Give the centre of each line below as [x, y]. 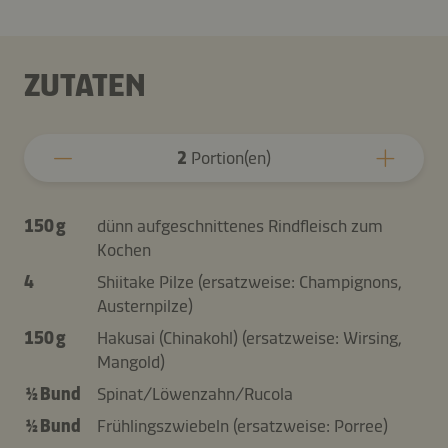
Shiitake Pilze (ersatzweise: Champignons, [249, 281]
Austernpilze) [145, 305]
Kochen [124, 249]
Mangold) [131, 361]
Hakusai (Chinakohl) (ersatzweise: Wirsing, [249, 337]
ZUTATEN [85, 84]
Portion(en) [229, 157]
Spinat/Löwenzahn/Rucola [195, 393]
